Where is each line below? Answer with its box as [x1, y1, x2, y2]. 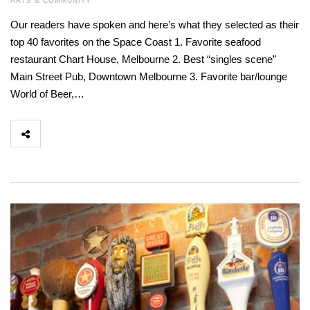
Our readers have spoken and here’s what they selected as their [10, 19, 299, 31]
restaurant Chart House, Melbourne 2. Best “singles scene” [10, 53, 276, 66]
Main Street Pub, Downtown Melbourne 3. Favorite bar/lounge [10, 71, 287, 83]
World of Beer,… [10, 88, 84, 100]
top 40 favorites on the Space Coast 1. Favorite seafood [10, 36, 261, 48]
